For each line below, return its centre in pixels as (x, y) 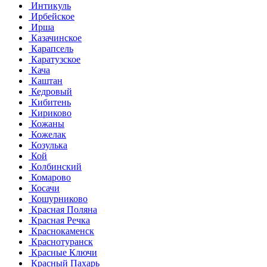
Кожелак (47, 134)
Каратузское (55, 59)
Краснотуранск (61, 241)
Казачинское (55, 38)
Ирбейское (52, 16)
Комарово (50, 177)
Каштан (46, 80)
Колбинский (55, 166)
